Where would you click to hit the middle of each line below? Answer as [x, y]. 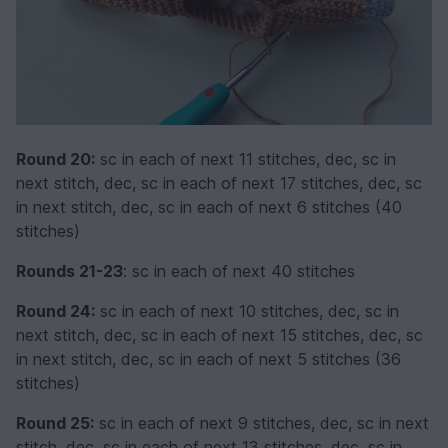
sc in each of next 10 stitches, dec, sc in [247, 310]
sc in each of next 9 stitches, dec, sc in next [261, 422]
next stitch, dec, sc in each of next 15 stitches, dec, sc [219, 334]
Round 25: [55, 422]
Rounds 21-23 [69, 270]
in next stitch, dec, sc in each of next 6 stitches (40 [209, 206]
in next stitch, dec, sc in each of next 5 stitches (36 [208, 358]
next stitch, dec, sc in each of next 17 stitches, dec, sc [219, 182]
